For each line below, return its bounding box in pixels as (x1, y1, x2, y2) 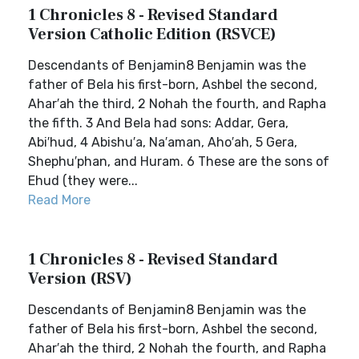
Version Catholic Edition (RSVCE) (28, 24, 276, 45)
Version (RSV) (28, 268, 132, 289)
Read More (28, 192, 91, 208)
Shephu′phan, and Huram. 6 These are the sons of (28, 154, 329, 169)
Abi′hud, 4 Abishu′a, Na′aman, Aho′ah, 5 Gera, (28, 135, 297, 150)
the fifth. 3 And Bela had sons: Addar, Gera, (28, 115, 288, 131)
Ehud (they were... (28, 173, 138, 188)
